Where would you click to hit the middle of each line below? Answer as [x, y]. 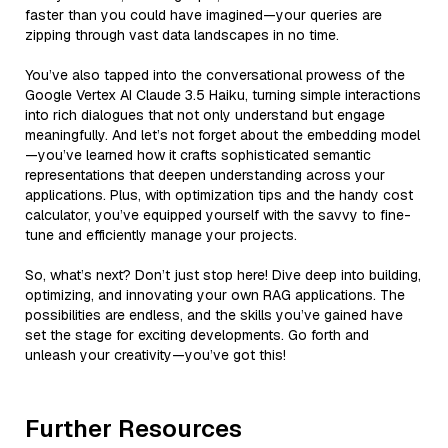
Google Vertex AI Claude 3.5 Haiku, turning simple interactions [223, 94]
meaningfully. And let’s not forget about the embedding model [222, 134]
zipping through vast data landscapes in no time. [182, 34]
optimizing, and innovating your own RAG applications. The [215, 294]
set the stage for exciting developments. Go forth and [197, 334]
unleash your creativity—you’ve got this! [155, 354]
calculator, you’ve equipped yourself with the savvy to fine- [218, 214]
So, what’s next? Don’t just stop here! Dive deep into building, [223, 274]
